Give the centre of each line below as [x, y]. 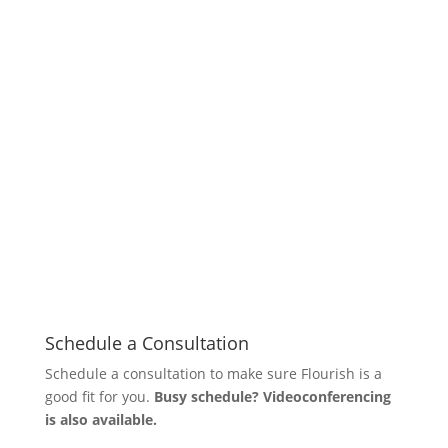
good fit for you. [99, 396]
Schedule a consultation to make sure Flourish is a [213, 373]
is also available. [100, 419]
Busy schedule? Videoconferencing [272, 396]
